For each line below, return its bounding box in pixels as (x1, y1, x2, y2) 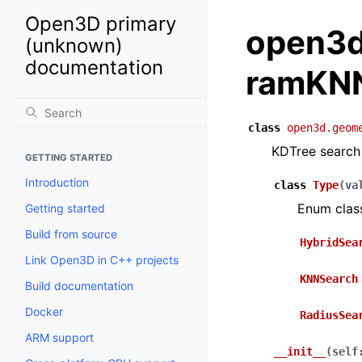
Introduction (25, 175, 89, 189)
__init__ (274, 345, 326, 358)
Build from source (25, 227, 117, 241)
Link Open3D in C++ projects (25, 253, 179, 267)
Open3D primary (25, 12, 176, 36)
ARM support (25, 330, 94, 344)
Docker (25, 305, 63, 318)
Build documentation (25, 279, 133, 293)
